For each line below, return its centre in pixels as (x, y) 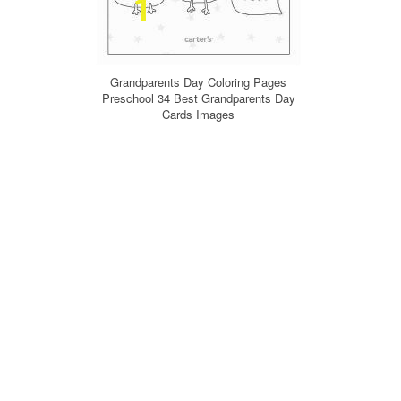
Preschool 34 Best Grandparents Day (198, 98)
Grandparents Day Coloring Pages (198, 82)
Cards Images (198, 114)
